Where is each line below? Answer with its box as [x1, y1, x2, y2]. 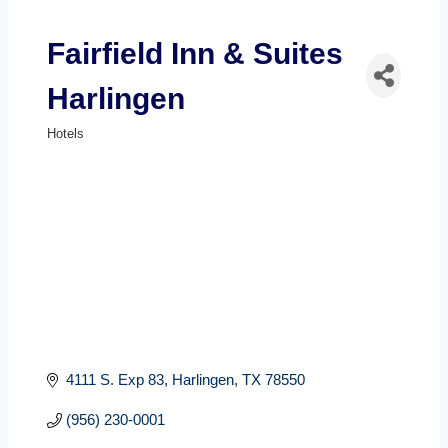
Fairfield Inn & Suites [47, 36, 343, 70]
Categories [46, 140, 149, 163]
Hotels [47, 125, 84, 141]
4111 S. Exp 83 [65, 370, 164, 388]
